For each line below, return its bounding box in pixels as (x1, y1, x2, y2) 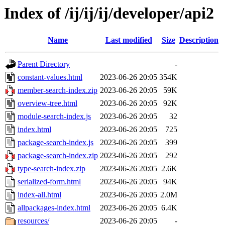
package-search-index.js (18, 138, 93, 147)
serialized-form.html (18, 177, 81, 186)
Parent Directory (18, 60, 70, 69)
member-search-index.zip (18, 86, 97, 95)
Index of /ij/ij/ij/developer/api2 (4, 4, 214, 22)
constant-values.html (18, 73, 82, 82)
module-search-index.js (18, 112, 91, 121)
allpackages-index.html (18, 203, 90, 212)
